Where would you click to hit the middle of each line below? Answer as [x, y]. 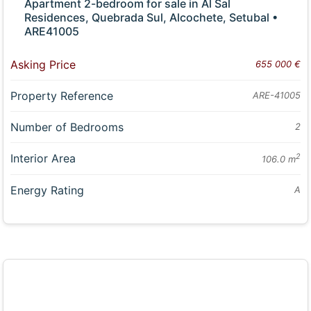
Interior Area [43, 158]
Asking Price [43, 64]
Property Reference [62, 95]
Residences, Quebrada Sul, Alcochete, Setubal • [151, 17]
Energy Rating [48, 191]
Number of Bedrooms [67, 127]
